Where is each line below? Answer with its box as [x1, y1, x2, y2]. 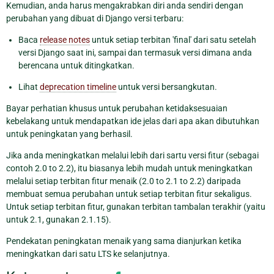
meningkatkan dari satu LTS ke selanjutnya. [6, 248, 170, 259]
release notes [40, 34, 90, 45]
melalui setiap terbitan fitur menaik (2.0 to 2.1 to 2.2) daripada [6, 176, 241, 186]
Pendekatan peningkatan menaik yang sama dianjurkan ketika [6, 235, 242, 246]
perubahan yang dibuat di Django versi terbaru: [6, 13, 183, 23]
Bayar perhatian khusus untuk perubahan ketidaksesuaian [6, 103, 228, 113]
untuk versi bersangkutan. [116, 81, 217, 92]
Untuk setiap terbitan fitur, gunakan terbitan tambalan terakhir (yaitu [6, 201, 265, 212]
